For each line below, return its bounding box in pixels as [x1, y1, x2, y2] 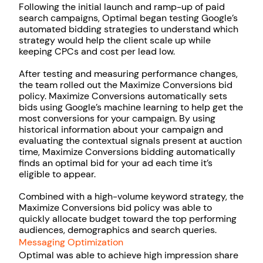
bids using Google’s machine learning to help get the [19, 101, 243, 114]
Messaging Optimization [19, 236, 123, 249]
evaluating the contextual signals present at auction [19, 134, 242, 147]
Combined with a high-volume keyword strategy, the [19, 190, 244, 203]
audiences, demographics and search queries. [19, 224, 217, 237]
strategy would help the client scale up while [19, 34, 211, 47]
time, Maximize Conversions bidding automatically [19, 146, 235, 159]
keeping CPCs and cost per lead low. [19, 45, 175, 58]
